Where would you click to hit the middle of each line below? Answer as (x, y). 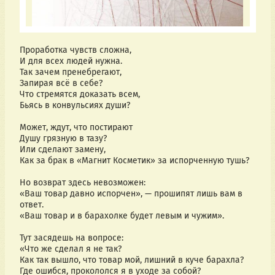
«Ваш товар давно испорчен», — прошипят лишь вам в (131, 194)
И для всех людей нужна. (71, 61)
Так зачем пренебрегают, (70, 72)
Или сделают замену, (62, 150)
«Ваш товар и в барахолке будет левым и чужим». (122, 216)
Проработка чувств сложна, (75, 50)
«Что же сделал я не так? (70, 249)
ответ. (31, 205)
